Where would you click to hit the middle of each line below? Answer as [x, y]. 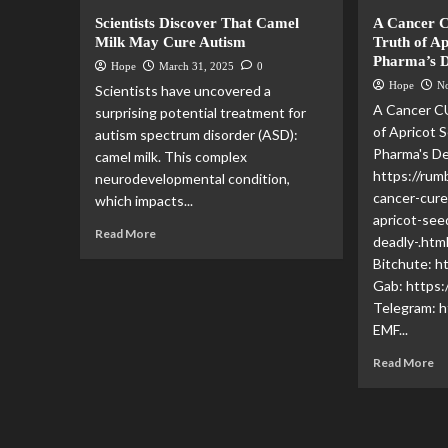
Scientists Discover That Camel [196, 23]
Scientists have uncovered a [182, 90]
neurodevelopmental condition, [192, 178]
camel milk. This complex [170, 156]
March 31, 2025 [196, 66]
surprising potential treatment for [200, 112]
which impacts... [143, 200]
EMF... [391, 329]
